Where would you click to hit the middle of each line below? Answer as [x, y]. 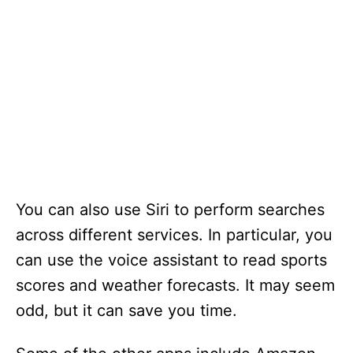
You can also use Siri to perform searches [170, 210]
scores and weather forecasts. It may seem [175, 285]
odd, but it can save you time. [126, 310]
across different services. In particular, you [174, 235]
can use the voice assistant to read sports [171, 260]
